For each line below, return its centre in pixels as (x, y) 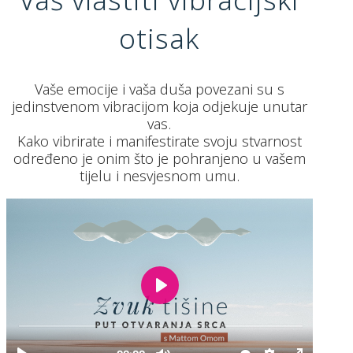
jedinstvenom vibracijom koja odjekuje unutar (159, 106)
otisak (160, 38)
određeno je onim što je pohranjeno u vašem (159, 158)
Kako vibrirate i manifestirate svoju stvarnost (159, 141)
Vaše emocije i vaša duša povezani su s (159, 89)
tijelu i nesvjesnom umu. (159, 175)
